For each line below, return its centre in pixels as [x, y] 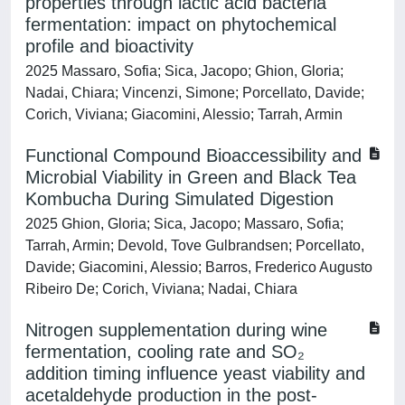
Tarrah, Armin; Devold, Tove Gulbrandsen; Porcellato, [195, 245]
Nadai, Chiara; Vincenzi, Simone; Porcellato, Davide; [195, 93]
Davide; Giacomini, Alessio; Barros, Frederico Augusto [199, 267]
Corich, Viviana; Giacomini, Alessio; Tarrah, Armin [184, 114]
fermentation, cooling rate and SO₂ [165, 352]
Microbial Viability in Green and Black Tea [191, 177]
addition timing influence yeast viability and [195, 373]
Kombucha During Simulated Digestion [179, 199]
